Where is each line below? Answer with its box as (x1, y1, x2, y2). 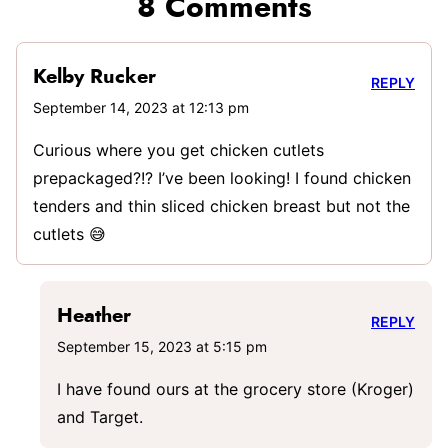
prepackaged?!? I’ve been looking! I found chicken (33, 168, 411, 189)
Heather (57, 306, 131, 327)
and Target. (57, 407, 143, 428)
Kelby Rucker (33, 67, 156, 88)
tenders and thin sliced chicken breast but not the (33, 196, 410, 217)
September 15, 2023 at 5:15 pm (57, 338, 267, 356)
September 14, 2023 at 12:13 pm (33, 99, 249, 117)
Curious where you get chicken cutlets (33, 140, 324, 161)
